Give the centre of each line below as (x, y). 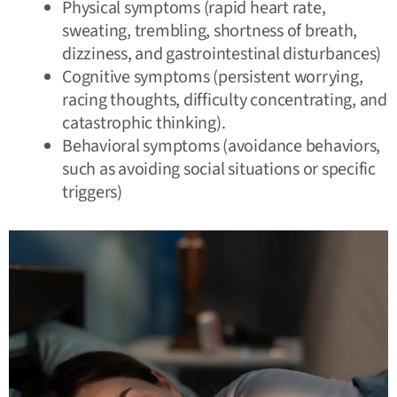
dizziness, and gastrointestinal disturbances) (222, 54)
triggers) (92, 192)
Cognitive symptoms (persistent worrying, (213, 77)
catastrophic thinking (139, 123)
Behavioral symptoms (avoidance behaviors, (222, 146)
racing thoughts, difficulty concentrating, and (225, 100)
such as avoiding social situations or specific (219, 169)
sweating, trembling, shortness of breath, (210, 31)
